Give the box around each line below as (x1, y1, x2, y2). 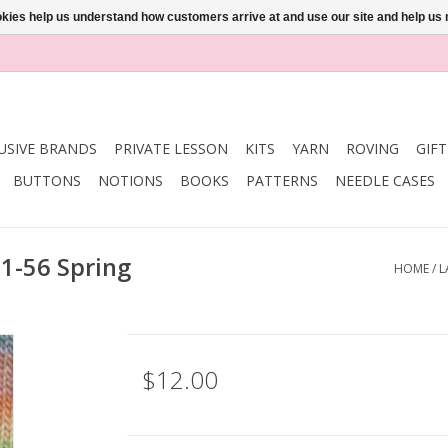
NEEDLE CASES (335, 171, 435, 190)
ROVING (346, 139, 399, 158)
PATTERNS (246, 171, 318, 190)
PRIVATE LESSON (114, 139, 228, 158)
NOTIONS (98, 171, 163, 190)
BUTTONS (13, 171, 81, 190)
